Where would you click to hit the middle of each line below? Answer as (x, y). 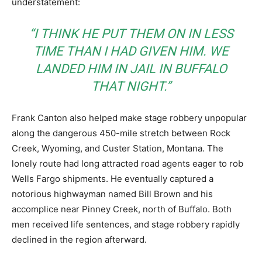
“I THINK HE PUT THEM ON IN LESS (131, 34)
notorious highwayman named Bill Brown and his (112, 194)
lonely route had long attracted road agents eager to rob (127, 163)
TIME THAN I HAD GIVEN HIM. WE (131, 51)
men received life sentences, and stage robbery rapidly (126, 224)
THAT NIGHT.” (131, 86)
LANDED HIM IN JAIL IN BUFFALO (131, 69)
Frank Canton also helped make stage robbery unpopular (129, 118)
